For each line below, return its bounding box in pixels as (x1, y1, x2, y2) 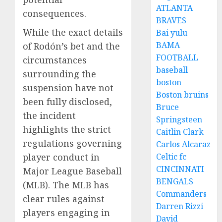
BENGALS (156, 176, 194, 187)
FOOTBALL (156, 52, 199, 63)
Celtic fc (156, 151, 187, 162)
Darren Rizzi (156, 201, 204, 212)
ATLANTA (156, 2, 193, 13)
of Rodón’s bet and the (23, 40, 120, 53)
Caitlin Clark (156, 126, 204, 137)
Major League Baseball (23, 165, 122, 177)
